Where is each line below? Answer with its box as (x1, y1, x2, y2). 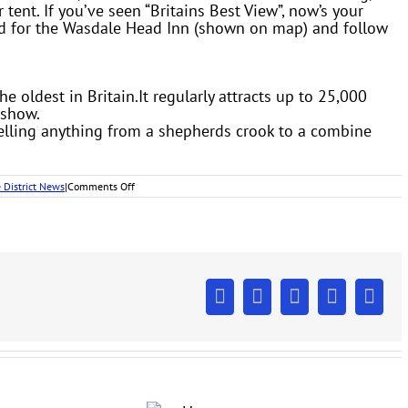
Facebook (219, 293, 297, 317)
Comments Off (67, 179, 135, 194)
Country (134, 214, 170, 229)
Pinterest (331, 293, 401, 317)
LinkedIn (293, 293, 366, 317)
